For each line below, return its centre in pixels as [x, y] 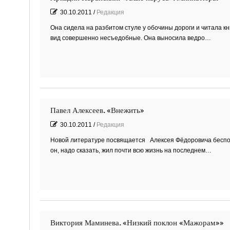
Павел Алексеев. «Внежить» [97, 110]
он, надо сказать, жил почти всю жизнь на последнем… [131, 150]
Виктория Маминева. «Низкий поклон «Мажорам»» [137, 223]
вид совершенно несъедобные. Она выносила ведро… [130, 38]
